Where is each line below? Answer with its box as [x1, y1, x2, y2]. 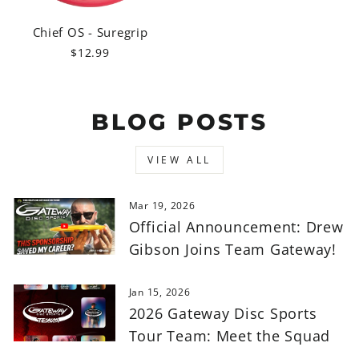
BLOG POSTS [91, 107, 268, 135]
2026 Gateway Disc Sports [128, 303, 317, 323]
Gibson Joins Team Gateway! [128, 239, 337, 259]
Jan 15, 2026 [128, 284, 191, 299]
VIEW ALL [147, 152, 212, 167]
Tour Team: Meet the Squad [128, 325, 331, 345]
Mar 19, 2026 [128, 198, 196, 212]
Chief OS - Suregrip [32, 23, 148, 40]
